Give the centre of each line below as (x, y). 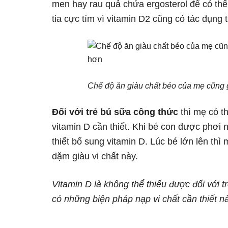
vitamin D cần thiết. (91, 127)
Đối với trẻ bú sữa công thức (116, 112)
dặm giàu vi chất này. (95, 156)
